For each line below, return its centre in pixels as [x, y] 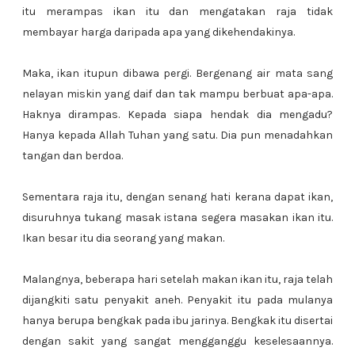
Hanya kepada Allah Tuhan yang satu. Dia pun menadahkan [177, 135]
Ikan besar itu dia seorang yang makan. [123, 238]
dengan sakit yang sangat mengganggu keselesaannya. [177, 341]
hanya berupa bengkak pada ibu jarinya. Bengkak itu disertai [177, 321]
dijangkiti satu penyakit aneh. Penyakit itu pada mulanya [177, 300]
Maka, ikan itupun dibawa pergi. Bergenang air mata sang [177, 73]
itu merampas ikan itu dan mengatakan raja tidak [177, 11]
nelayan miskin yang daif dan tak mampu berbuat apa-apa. [177, 94]
